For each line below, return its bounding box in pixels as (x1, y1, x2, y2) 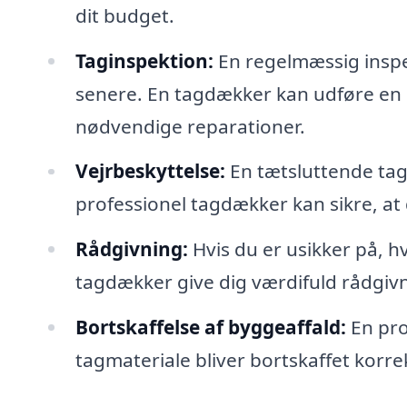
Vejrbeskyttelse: (74, 158, 225, 184)
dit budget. (74, 2, 174, 28)
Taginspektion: (74, 47, 213, 74)
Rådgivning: (74, 236, 188, 263)
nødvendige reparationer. (74, 113, 305, 139)
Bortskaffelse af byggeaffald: (74, 314, 346, 341)
